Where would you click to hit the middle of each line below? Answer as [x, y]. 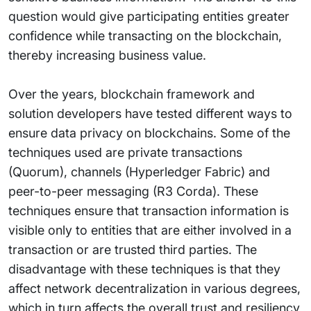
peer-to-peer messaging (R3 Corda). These [133, 191]
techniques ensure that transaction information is [149, 211]
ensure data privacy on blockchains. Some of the [149, 133]
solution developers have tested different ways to [150, 114]
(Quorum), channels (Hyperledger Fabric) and [139, 172]
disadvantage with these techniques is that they [144, 269]
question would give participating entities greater [149, 16]
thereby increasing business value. [107, 55]
